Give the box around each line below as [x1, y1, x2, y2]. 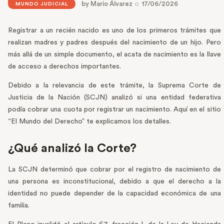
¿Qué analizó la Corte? [8, 142, 139, 155]
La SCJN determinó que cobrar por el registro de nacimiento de [8, 166, 221, 173]
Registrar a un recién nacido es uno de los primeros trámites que [8, 27, 221, 34]
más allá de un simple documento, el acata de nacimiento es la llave [8, 51, 221, 58]
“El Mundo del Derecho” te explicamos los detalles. [8, 118, 173, 125]
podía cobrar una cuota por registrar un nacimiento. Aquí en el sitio [8, 106, 221, 113]
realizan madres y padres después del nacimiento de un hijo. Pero [8, 39, 221, 46]
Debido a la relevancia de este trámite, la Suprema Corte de [8, 82, 221, 89]
